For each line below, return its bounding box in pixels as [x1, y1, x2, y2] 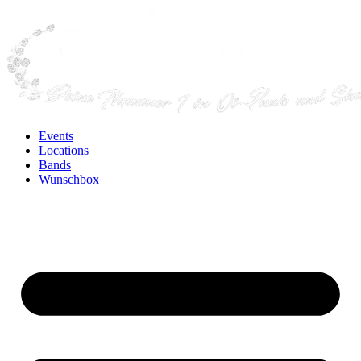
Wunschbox [39, 172, 99, 186]
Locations [39, 143, 89, 157]
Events [39, 129, 73, 143]
